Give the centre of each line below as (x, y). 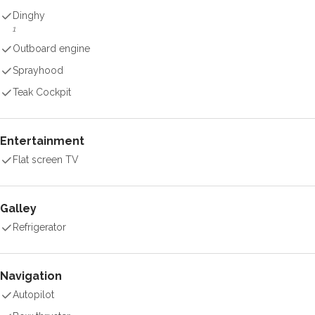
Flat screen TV (46, 160)
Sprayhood (38, 70)
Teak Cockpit (42, 92)
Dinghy (29, 15)
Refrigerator (39, 227)
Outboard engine (51, 49)
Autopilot (33, 295)
